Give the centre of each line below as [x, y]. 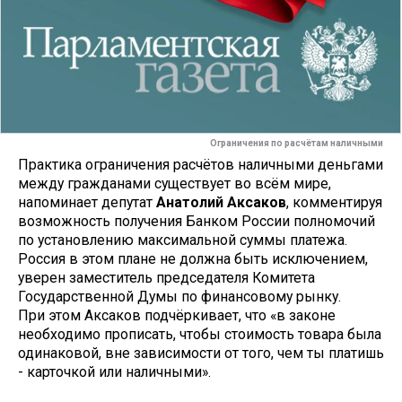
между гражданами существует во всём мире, [175, 183]
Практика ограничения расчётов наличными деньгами [201, 164]
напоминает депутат [87, 202]
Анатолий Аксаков [221, 202]
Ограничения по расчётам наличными [297, 144]
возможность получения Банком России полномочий [197, 221]
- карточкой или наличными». [114, 371]
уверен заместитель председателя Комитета [166, 277]
